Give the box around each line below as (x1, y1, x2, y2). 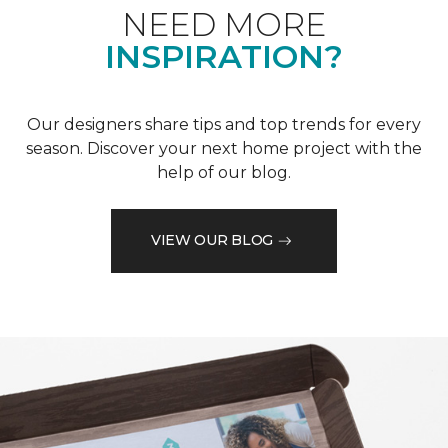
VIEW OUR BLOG (150, 231, 274, 250)
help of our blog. (157, 162, 291, 182)
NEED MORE (122, 4, 326, 44)
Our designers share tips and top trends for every (27, 114, 421, 134)
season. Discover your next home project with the (26, 138, 422, 158)
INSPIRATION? (105, 36, 343, 76)
